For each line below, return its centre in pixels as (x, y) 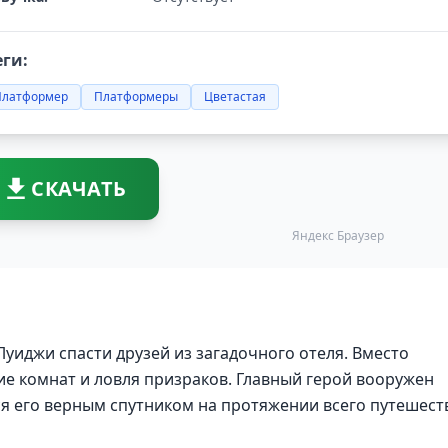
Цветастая (235, 96)
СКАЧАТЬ (79, 188)
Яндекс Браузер (338, 235)
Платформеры (136, 96)
